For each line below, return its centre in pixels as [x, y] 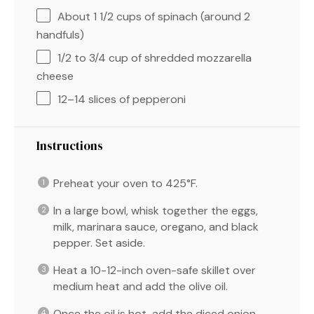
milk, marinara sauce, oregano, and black [156, 226]
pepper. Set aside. [99, 243]
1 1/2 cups [117, 16]
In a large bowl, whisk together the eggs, [156, 210]
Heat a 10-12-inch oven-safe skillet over [155, 270]
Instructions [70, 145]
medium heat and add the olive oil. [141, 286]
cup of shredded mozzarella [179, 57]
